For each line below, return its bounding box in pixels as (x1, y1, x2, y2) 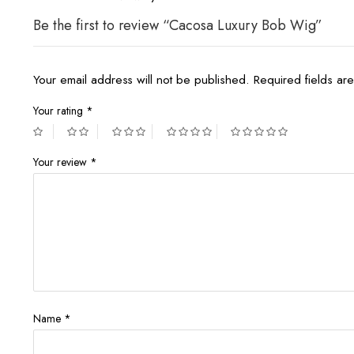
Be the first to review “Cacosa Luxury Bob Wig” (33, 14, 322, 36)
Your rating (33, 102, 86, 119)
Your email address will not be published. (33, 70, 250, 88)
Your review (33, 153, 90, 170)
